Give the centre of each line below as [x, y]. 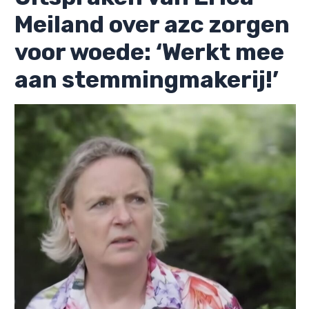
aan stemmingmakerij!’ [147, 79]
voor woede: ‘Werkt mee [149, 52]
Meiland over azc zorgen [152, 24]
